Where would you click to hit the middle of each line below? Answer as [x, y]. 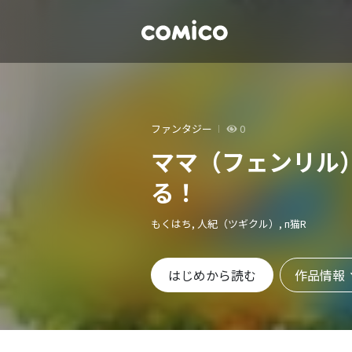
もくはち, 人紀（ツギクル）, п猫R [229, 223]
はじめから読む [212, 275]
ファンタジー [181, 128]
